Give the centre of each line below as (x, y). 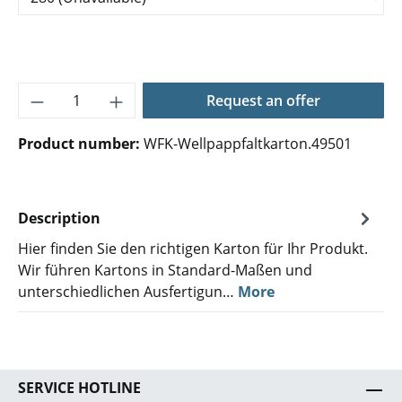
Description (59, 218)
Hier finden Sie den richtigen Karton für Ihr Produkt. (193, 249)
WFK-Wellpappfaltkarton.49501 (248, 144)
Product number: (81, 144)
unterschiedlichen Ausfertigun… (128, 292)
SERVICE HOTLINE (79, 388)
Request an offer (263, 100)
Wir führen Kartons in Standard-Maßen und (165, 270)
